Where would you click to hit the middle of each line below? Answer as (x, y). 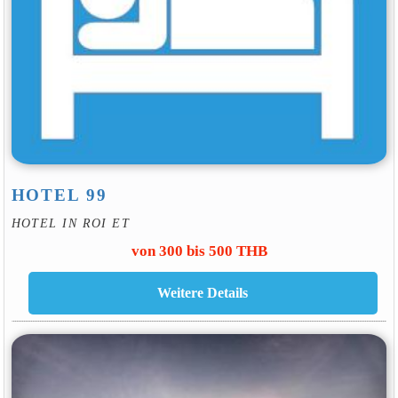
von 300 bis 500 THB (199, 251)
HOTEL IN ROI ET (71, 223)
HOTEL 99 (59, 195)
